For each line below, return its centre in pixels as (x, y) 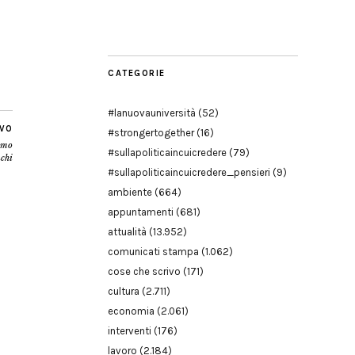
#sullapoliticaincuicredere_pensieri (189, 172)
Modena (226, 10)
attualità (127, 232)
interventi (130, 331)
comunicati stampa (153, 252)
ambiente (130, 192)
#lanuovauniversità (152, 113)
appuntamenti (141, 212)
